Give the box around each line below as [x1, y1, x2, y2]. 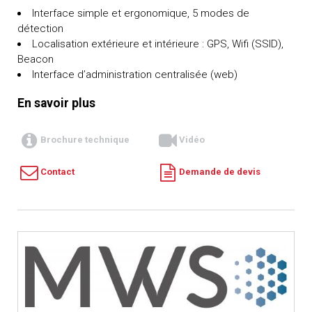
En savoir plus [17, 96, 95, 111]
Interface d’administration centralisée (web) [32, 68, 237, 81]
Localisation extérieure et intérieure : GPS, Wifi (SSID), [32, 37, 283, 50]
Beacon [17, 52, 54, 65]
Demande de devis [179, 166, 261, 178]
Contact [40, 166, 75, 178]
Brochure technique [40, 134, 130, 146]
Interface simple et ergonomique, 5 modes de [32, 6, 249, 19]
